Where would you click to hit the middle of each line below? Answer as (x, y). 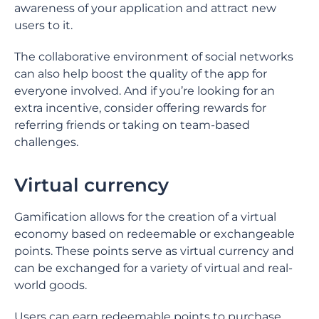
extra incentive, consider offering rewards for (140, 108)
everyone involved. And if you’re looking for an (145, 91)
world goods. (52, 285)
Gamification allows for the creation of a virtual (145, 217)
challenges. (46, 142)
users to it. (45, 25)
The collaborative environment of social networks (154, 57)
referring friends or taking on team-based (132, 125)
